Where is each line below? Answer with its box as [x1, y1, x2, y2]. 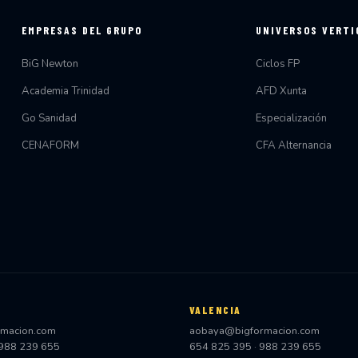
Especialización [256, 110, 328, 125]
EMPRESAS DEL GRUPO [22, 23, 143, 38]
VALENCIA [189, 303, 241, 316]
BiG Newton [22, 57, 79, 72]
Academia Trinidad [22, 84, 110, 99]
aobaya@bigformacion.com [189, 324, 320, 339]
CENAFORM [22, 137, 80, 153]
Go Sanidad [22, 110, 78, 125]
